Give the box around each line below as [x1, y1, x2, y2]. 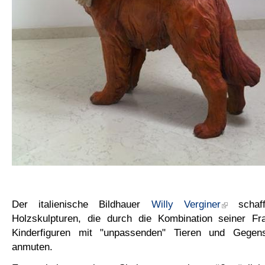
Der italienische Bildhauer [12, 198, 151, 211]
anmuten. [12, 241, 53, 253]
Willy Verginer [151, 198, 221, 211]
